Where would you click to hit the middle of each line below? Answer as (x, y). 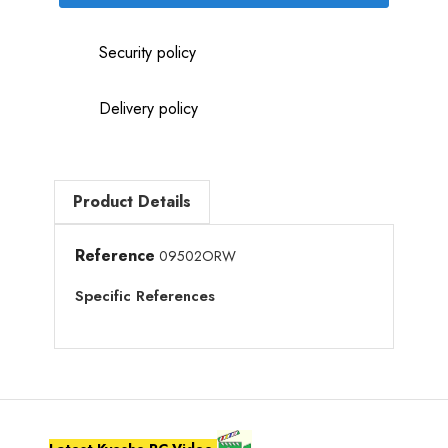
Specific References (145, 295)
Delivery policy (148, 108)
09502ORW (197, 255)
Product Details (132, 201)
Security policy (147, 52)
